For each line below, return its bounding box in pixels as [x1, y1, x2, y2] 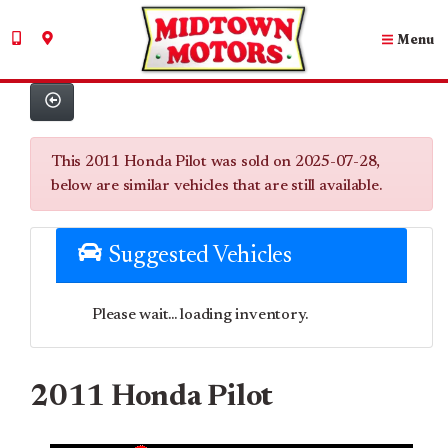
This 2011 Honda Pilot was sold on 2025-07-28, [51, 154, 381, 171]
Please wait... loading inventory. [92, 306, 309, 323]
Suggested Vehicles [103, 243, 293, 268]
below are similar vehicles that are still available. [51, 178, 382, 195]
